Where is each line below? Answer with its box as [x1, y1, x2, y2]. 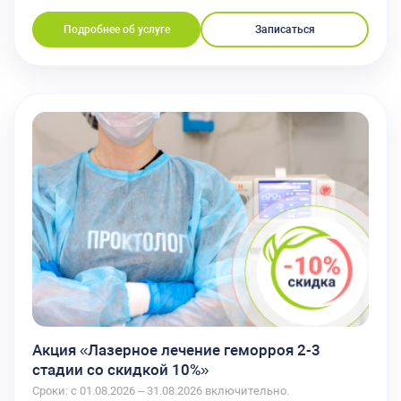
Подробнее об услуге [63, 23, 170, 37]
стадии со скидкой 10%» [32, 360, 209, 379]
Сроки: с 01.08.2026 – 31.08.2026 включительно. [32, 383, 289, 397]
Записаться [254, 23, 315, 37]
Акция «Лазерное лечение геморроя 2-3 [32, 340, 320, 359]
